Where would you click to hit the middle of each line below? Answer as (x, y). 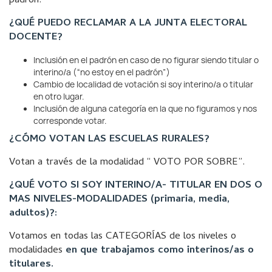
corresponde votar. (70, 121)
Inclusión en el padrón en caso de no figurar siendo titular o (146, 60)
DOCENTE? (36, 38)
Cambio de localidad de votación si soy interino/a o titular (143, 84)
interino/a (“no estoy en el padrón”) (102, 72)
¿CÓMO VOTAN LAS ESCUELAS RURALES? (109, 140)
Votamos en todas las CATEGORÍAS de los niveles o (123, 237)
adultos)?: (33, 214)
